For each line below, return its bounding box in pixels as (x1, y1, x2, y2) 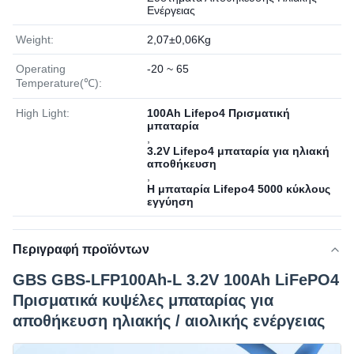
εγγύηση (147, 195, 194, 208)
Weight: (16, 33, 54, 46)
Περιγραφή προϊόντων (13, 243, 149, 256)
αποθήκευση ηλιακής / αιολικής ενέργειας (13, 312, 325, 330)
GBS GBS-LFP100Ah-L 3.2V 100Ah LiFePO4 (13, 271, 339, 288)
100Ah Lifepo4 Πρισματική (147, 107, 290, 119)
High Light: (16, 107, 70, 119)
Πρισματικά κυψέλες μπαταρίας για (13, 292, 273, 309)
